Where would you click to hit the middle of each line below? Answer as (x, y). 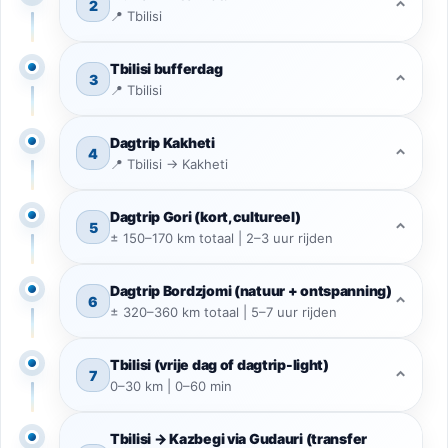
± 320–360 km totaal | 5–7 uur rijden (223, 312)
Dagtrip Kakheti (162, 143)
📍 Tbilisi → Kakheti (169, 164)
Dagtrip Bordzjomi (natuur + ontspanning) (251, 291)
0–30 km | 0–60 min (171, 386)
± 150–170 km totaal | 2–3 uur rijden (221, 238)
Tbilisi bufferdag (166, 69)
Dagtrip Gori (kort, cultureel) (205, 217)
